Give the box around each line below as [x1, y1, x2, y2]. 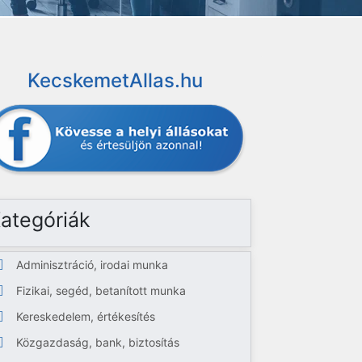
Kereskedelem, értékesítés [16, 309, 156, 323]
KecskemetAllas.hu [27, 69, 204, 92]
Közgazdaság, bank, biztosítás [16, 335, 180, 349]
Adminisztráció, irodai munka [16, 258, 169, 271]
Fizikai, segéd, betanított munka [16, 284, 187, 297]
